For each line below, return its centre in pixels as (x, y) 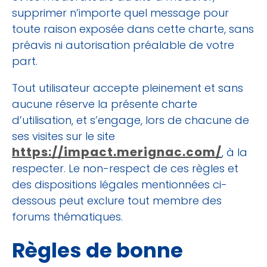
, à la (235, 152)
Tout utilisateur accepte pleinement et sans (128, 88)
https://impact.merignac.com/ (117, 152)
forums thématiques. (67, 216)
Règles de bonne (97, 250)
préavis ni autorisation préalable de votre (123, 45)
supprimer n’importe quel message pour (120, 13)
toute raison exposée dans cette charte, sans (133, 29)
